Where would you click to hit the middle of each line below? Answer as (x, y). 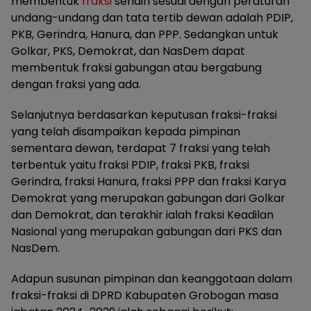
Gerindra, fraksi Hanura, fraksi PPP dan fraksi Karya (149, 182)
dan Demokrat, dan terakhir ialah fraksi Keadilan (142, 215)
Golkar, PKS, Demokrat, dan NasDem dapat (128, 51)
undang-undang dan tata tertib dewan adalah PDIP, (152, 18)
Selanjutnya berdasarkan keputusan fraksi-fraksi (144, 115)
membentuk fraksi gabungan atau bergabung (136, 68)
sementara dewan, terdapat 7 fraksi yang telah (141, 149)
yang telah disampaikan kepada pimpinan (126, 132)
